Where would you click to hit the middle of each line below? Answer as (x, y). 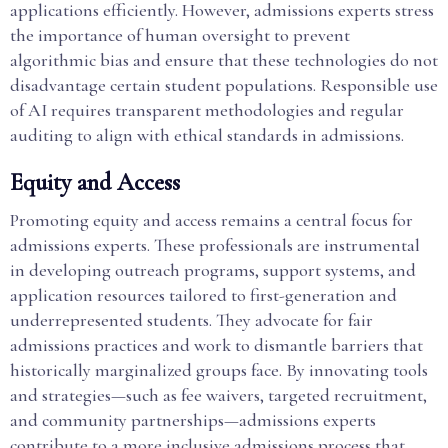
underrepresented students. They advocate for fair (191, 320)
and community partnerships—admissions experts (193, 420)
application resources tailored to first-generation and (203, 295)
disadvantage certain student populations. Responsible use (224, 85)
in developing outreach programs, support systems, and (213, 270)
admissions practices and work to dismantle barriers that (216, 345)
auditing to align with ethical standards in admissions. (207, 135)
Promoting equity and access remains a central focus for (211, 220)
